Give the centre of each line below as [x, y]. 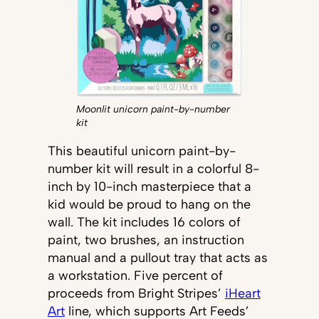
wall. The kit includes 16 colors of [144, 223]
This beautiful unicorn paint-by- [141, 151]
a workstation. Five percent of [135, 276]
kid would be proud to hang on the [149, 205]
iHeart [242, 294]
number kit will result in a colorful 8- [153, 169]
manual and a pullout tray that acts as [157, 258]
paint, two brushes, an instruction [146, 240]
